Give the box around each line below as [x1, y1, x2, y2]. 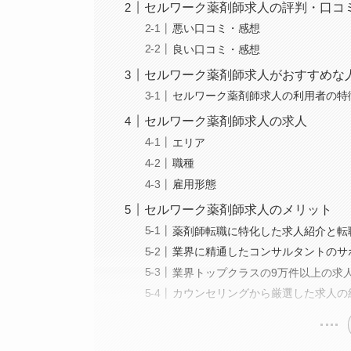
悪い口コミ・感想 [172, 22, 261, 35]
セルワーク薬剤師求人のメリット [144, 203, 333, 217]
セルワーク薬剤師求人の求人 [144, 114, 308, 128]
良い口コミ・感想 [172, 42, 261, 56]
